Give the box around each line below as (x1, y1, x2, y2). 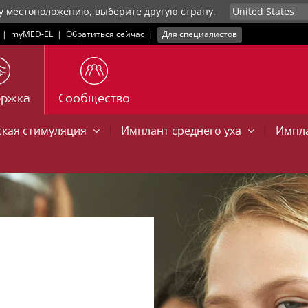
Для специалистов (162, 28, 238, 40)
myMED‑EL (11, 28, 53, 40)
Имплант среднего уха (121, 123, 244, 138)
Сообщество (58, 93, 130, 106)
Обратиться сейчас (66, 28, 144, 40)
